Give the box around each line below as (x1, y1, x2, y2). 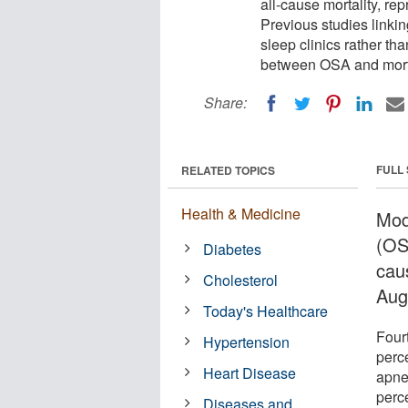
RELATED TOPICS (181, 161, 275, 178)
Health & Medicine (181, 202, 301, 224)
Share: (204, 92, 247, 113)
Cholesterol (203, 269, 279, 291)
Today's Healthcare (203, 300, 329, 321)
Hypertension (203, 331, 291, 352)
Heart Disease (203, 362, 297, 383)
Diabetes (203, 238, 262, 260)
